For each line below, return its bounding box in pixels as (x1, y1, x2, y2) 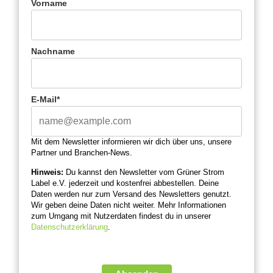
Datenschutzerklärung (31, 222, 108, 232)
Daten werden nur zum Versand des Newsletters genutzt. (31, 190, 232, 199)
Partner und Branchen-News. (31, 147, 133, 157)
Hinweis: (31, 168, 64, 177)
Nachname (31, 46, 76, 56)
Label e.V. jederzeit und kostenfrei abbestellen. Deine (31, 179, 219, 188)
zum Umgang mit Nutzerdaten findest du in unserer (31, 211, 211, 221)
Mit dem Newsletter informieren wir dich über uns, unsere (31, 136, 232, 146)
